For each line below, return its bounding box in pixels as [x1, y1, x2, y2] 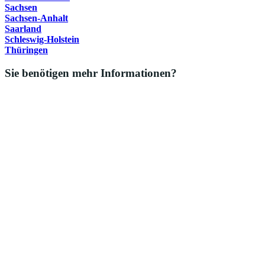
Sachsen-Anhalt [5, 12, 68, 23]
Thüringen [5, 44, 48, 55]
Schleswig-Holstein [5, 34, 79, 44]
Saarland [5, 23, 41, 34]
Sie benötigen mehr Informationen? [5, 66, 177, 79]
